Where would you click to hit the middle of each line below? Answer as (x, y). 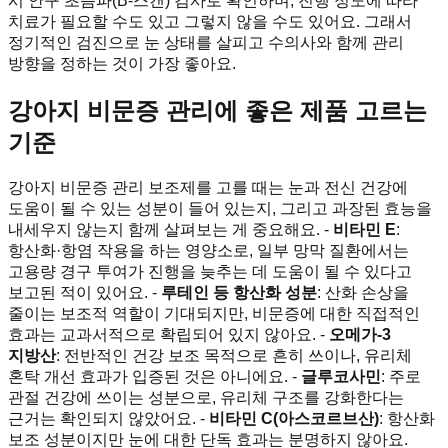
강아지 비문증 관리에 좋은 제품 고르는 (217, 110)
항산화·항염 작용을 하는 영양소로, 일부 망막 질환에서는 (208, 251)
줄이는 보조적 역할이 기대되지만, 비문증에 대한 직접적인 (214, 314)
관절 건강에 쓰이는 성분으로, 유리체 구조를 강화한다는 (206, 398)
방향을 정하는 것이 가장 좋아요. (122, 63)
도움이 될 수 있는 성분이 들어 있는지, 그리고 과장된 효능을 (220, 209)
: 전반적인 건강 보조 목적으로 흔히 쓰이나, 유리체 (234, 356)
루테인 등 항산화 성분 (239, 293)
